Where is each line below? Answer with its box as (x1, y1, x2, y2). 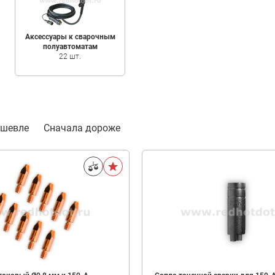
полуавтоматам (42, 42, 98, 51)
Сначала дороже (44, 122, 120, 134)
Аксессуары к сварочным (25, 33, 115, 41)
